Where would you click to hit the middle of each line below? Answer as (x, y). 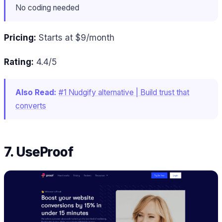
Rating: (19, 62)
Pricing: (20, 38)
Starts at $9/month (75, 38)
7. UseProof (40, 152)
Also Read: (36, 92)
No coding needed (47, 7)
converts (31, 106)
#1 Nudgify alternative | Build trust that (124, 92)
